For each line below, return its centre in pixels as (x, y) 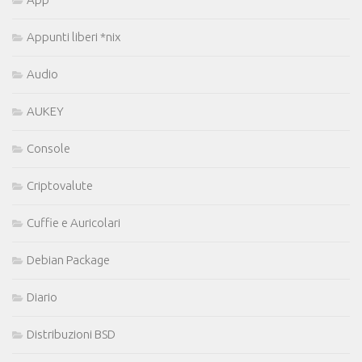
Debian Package (68, 259)
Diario (42, 297)
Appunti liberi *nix (74, 36)
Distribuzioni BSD (71, 334)
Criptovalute (60, 185)
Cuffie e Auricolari (74, 222)
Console (48, 148)
